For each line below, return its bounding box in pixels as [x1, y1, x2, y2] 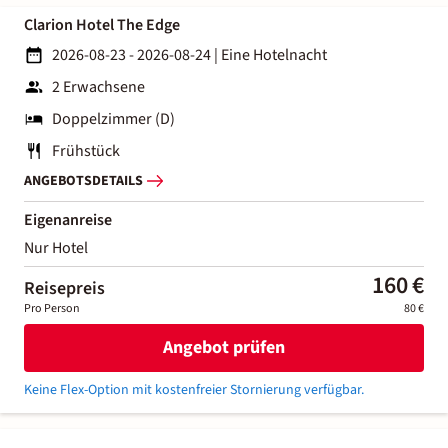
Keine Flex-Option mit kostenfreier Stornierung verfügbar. [24, 379, 364, 400]
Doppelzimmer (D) [52, 107, 175, 130]
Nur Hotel [24, 236, 88, 259]
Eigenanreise [24, 208, 112, 231]
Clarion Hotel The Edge [24, 13, 180, 36]
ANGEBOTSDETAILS [24, 171, 143, 192]
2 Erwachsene [52, 75, 145, 98]
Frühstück [52, 139, 120, 162]
